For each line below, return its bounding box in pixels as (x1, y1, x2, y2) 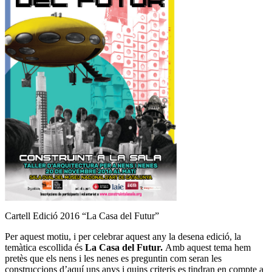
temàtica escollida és (5, 242, 85, 253)
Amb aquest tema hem (165, 242, 251, 253)
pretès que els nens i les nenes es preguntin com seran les (5, 253, 222, 264)
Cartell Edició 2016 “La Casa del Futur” (5, 211, 159, 222)
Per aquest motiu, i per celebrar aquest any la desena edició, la (5, 231, 241, 242)
